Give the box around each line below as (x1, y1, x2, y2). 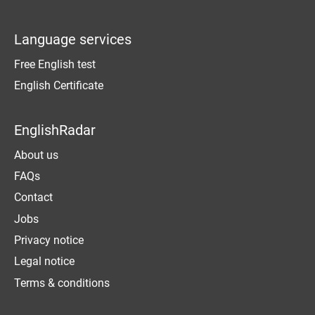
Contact (14, 191, 53, 205)
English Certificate (14, 79, 103, 93)
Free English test (14, 57, 96, 71)
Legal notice (14, 255, 75, 269)
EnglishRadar (14, 121, 96, 139)
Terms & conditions (14, 276, 110, 290)
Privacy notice (14, 233, 84, 247)
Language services (14, 30, 131, 48)
